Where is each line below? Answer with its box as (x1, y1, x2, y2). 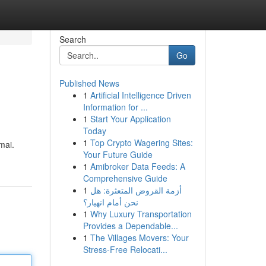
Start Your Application (90, 113, 171, 125)
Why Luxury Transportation (90, 208, 192, 220)
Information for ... (83, 101, 148, 113)
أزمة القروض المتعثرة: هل (90, 184, 182, 196)
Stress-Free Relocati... (83, 243, 167, 255)
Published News (59, 77, 119, 89)
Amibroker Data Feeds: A (90, 160, 185, 172)
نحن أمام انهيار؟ (83, 196, 138, 208)
